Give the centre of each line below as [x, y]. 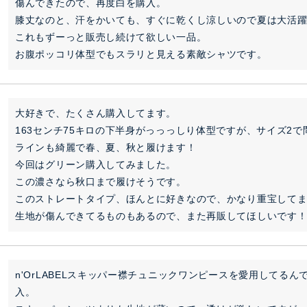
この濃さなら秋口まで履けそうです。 [101, 182]
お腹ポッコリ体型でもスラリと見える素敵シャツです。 [141, 54]
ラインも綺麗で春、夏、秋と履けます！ [106, 147]
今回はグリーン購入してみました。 [96, 164]
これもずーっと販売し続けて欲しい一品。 [111, 37]
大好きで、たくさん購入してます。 [96, 113]
